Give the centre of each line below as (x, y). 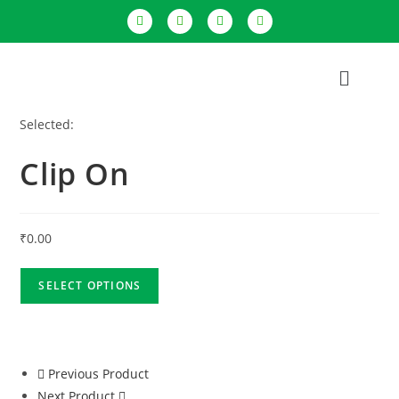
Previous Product (99, 374)
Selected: (47, 125)
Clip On (75, 174)
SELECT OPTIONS (90, 286)
